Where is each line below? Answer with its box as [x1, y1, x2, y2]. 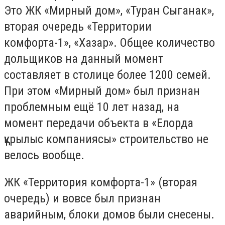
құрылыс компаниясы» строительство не [4, 132, 208, 146]
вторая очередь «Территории [4, 20, 152, 34]
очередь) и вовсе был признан [4, 191, 161, 205]
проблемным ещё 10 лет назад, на [4, 100, 179, 114]
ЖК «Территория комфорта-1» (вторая [4, 175, 197, 189]
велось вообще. [4, 148, 84, 162]
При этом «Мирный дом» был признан [4, 84, 200, 98]
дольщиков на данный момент [4, 52, 163, 66]
